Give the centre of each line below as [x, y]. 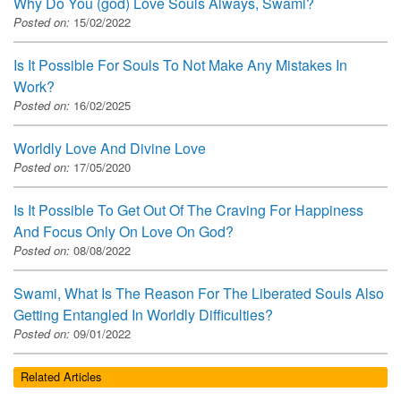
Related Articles [61, 377]
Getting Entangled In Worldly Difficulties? [143, 315]
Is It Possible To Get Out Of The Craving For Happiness [188, 210]
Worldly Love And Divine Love [110, 149]
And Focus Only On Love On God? [124, 232]
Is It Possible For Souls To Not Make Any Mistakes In [180, 65]
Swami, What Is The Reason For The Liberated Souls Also [199, 294]
